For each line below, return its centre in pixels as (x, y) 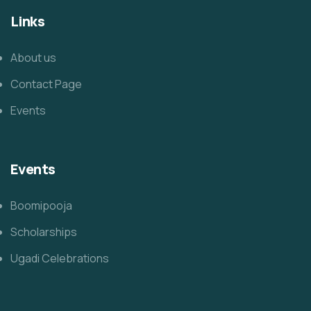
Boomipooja (41, 205)
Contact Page (46, 84)
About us (33, 58)
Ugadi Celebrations (60, 258)
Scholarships (44, 232)
